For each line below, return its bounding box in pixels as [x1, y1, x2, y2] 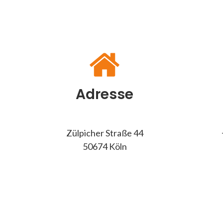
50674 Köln [82, 141, 127, 152]
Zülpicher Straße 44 [66, 127, 143, 138]
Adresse [76, 85, 133, 104]
